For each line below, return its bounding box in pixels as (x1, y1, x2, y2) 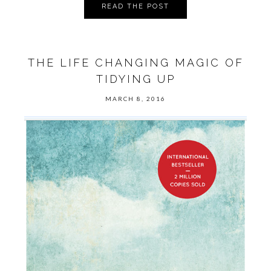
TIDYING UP (96, 73, 175, 86)
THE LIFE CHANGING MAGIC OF (27, 56, 244, 70)
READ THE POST (102, 2, 169, 10)
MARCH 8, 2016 (105, 95, 166, 103)
